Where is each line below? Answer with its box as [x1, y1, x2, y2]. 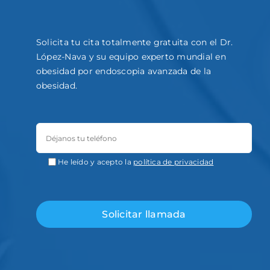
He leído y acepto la [57, 157, 134, 166]
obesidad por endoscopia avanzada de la [36, 65, 212, 77]
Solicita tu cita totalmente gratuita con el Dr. [36, 36, 233, 48]
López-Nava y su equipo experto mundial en [36, 51, 226, 62]
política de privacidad [133, 157, 214, 166]
